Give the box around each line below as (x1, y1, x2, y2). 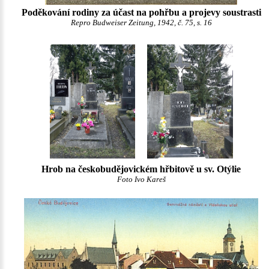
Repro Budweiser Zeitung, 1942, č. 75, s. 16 (70, 19, 212, 27)
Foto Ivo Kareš (116, 175, 166, 184)
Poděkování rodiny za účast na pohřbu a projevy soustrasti (21, 7, 261, 17)
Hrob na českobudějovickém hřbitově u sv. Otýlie (41, 164, 241, 174)
